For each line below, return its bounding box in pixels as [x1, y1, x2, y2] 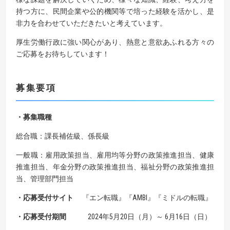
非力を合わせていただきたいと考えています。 [16, 18, 167, 27]
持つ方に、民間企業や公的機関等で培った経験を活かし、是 [16, 7, 214, 15]
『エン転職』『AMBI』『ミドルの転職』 [82, 193, 212, 202]
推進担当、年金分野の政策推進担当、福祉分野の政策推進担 [16, 162, 214, 171]
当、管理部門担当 [16, 174, 73, 183]
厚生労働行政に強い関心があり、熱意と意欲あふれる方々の [16, 37, 214, 46]
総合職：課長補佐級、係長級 [16, 131, 109, 140]
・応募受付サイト [16, 193, 82, 202]
